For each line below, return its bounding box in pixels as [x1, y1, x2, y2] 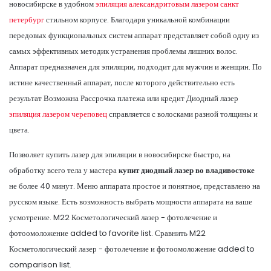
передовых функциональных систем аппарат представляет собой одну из [9, 29, 259, 41]
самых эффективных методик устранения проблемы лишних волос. [9, 45, 238, 57]
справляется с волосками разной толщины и [107, 108, 258, 120]
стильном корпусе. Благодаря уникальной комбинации [44, 13, 230, 25]
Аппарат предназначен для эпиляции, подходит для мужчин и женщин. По [9, 60, 262, 73]
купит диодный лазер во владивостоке [119, 164, 255, 176]
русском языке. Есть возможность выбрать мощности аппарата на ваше [9, 195, 252, 207]
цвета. [9, 123, 30, 135]
